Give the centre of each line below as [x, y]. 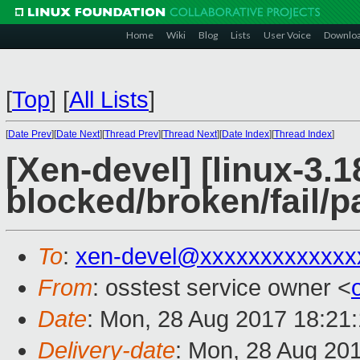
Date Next [78, 134]
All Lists [109, 100]
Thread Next [190, 134]
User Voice [287, 35]
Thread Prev [131, 134]
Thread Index [303, 134]
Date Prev [30, 134]
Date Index [245, 134]
